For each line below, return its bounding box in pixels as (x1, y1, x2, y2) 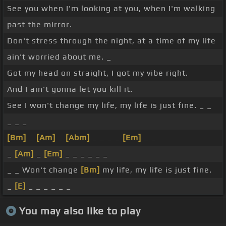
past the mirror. (7, 20, 72, 30)
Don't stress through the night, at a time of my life (7, 36, 216, 46)
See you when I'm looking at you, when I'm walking (7, 4, 215, 14)
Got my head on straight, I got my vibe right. (7, 68, 188, 78)
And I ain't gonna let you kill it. (7, 84, 133, 94)
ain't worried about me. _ (7, 52, 111, 62)
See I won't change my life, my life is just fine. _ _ (7, 100, 212, 110)
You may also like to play (19, 204, 141, 216)
